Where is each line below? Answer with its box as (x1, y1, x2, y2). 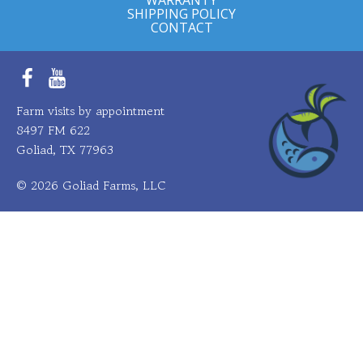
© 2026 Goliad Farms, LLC (16, 176, 165, 194)
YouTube (56, 77, 102, 95)
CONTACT (150, 18, 213, 36)
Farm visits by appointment (16, 101, 164, 119)
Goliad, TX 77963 (16, 140, 113, 158)
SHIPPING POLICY (127, 4, 236, 23)
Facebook (26, 77, 79, 95)
